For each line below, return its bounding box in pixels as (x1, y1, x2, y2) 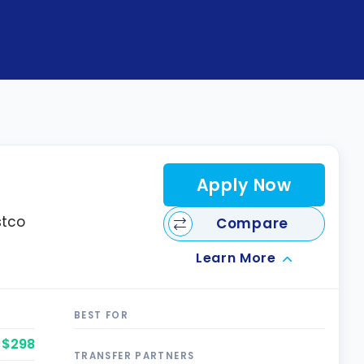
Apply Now (196, 173, 292, 197)
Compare (216, 214, 288, 233)
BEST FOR (73, 308, 128, 322)
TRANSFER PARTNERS (73, 349, 195, 362)
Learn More (196, 248, 276, 267)
